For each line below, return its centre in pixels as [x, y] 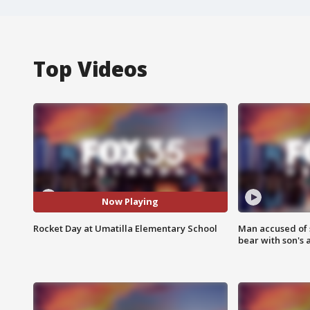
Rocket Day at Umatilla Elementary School [125, 228]
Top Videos [90, 69]
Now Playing [130, 202]
